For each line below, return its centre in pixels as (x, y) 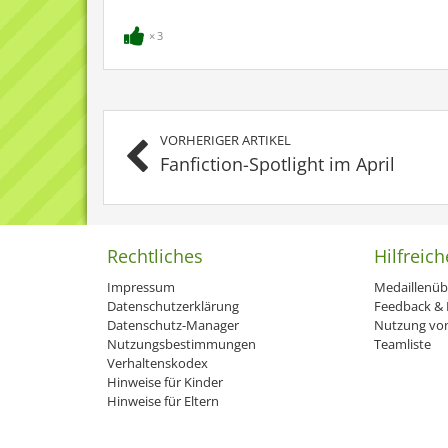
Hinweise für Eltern (163, 401)
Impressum (141, 287)
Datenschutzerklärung (173, 306)
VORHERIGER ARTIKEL (225, 140)
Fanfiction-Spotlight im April (277, 164)
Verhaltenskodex (157, 363)
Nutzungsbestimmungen (181, 344)
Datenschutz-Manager (173, 325)
